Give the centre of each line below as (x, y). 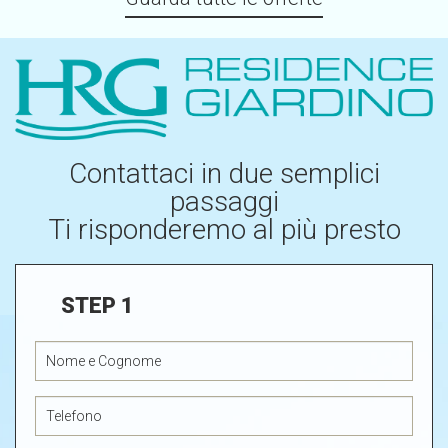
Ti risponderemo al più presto (224, 229)
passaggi (224, 201)
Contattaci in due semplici (224, 173)
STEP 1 (97, 305)
